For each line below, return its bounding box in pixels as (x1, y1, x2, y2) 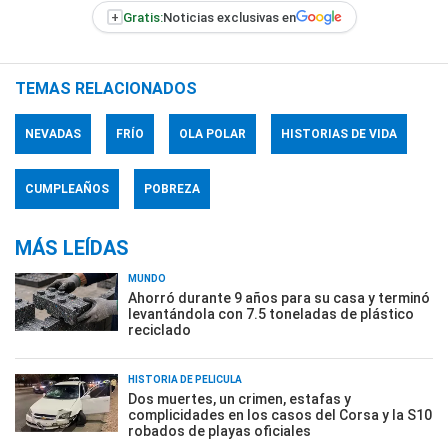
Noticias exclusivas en (162, 9, 296, 25)
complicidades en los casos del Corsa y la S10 (128, 407, 432, 423)
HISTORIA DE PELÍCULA (128, 374, 242, 385)
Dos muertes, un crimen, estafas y (128, 391, 351, 407)
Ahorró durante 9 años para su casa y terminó (128, 290, 430, 306)
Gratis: (122, 9, 163, 25)
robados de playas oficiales (128, 423, 311, 439)
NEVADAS (25, 127, 81, 141)
